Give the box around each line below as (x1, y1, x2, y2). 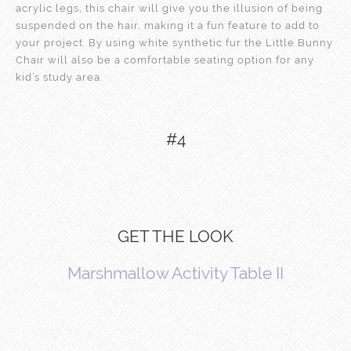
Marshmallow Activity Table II (67, 262, 284, 283)
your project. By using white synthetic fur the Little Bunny (16, 36, 333, 49)
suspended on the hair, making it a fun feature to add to (16, 19, 320, 31)
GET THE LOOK (118, 226, 233, 246)
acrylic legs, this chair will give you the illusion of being (16, 2, 323, 14)
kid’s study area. (16, 71, 103, 83)
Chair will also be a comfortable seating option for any (16, 53, 314, 66)
